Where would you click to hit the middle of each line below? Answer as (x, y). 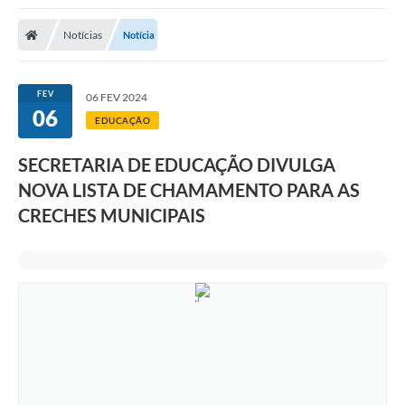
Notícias (83, 35)
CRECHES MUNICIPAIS (112, 216)
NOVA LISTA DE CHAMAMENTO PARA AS (189, 190)
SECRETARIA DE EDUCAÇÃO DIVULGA (177, 165)
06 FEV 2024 (117, 98)
